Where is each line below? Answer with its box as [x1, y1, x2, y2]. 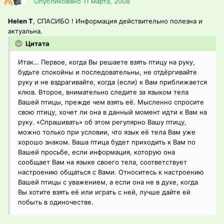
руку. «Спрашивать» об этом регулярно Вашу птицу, [18, 118, 186, 126]
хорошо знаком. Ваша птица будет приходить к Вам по [18, 138, 195, 146]
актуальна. [8, 27, 42, 35]
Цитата [24, 39, 49, 48]
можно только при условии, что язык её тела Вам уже [18, 128, 195, 136]
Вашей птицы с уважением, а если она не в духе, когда [18, 178, 198, 186]
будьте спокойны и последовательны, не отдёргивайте [18, 68, 197, 76]
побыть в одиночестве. [18, 198, 93, 206]
